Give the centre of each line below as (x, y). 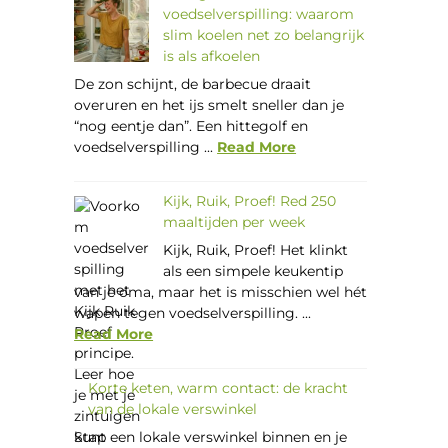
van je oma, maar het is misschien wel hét (221, 291)
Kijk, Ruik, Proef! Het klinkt (256, 249)
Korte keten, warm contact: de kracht (218, 387)
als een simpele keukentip (253, 270)
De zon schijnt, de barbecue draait (193, 83)
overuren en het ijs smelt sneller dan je (209, 104)
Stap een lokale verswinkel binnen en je (211, 436)
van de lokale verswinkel (173, 408)
